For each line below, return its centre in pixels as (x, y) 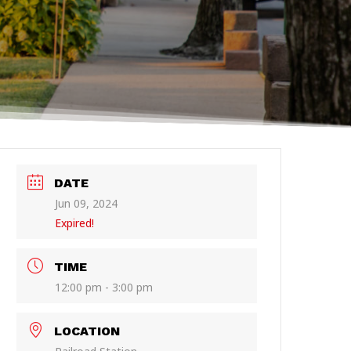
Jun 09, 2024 (87, 203)
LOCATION (87, 331)
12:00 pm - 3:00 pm (104, 287)
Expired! (75, 223)
